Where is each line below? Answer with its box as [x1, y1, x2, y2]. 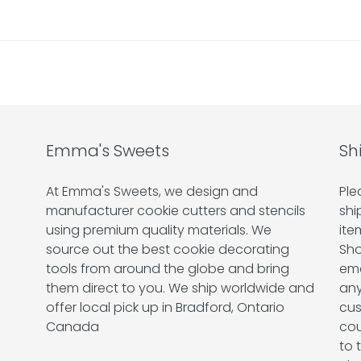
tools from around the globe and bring [46, 259, 290, 279]
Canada [46, 317, 100, 337]
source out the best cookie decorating [46, 240, 290, 259]
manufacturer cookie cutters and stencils [46, 201, 306, 221]
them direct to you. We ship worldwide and [46, 279, 315, 298]
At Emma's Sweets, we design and [46, 182, 259, 201]
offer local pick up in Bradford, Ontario [46, 298, 285, 317]
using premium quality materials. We [46, 221, 272, 240]
